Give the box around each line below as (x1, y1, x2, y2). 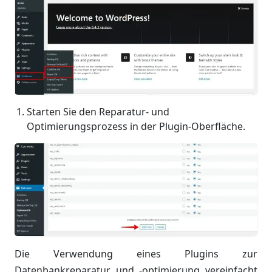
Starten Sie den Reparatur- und (27, 104, 169, 118)
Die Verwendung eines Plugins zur (15, 247, 257, 261)
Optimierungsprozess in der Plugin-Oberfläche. (27, 119, 245, 133)
